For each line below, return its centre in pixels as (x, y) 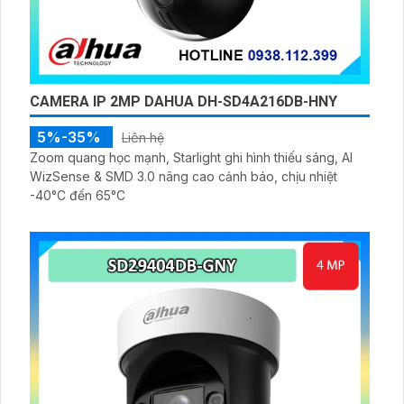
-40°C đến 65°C (78, 196)
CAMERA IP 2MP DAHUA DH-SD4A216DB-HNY (184, 102)
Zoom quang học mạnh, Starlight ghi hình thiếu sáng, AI (191, 158)
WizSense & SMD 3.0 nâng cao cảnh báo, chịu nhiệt (184, 177)
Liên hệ (143, 138)
